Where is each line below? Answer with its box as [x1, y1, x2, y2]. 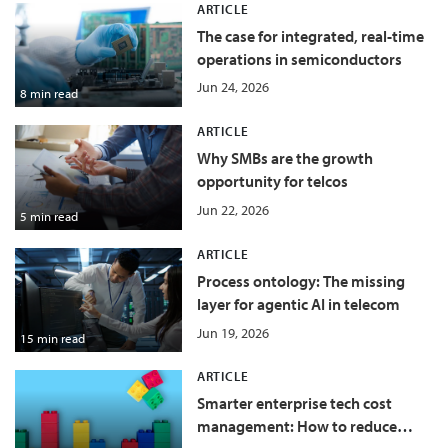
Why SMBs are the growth [196, 148, 373, 169]
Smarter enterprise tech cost [196, 393, 392, 414]
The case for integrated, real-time [196, 25, 424, 46]
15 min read [20, 330, 85, 347]
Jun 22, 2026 [196, 200, 269, 220]
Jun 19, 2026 [196, 322, 269, 342]
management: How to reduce [196, 416, 397, 437]
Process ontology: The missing [196, 270, 405, 291]
